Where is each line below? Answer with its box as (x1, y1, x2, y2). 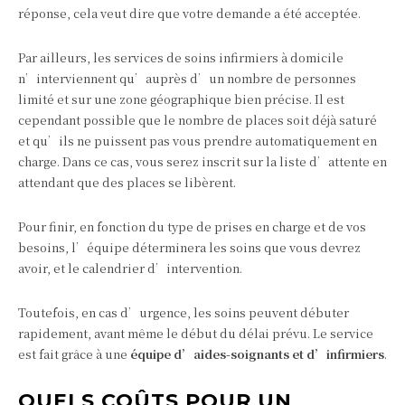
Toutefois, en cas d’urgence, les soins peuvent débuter (18, 304, 349, 322)
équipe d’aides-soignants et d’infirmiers (130, 345, 384, 363)
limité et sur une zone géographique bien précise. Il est (18, 90, 344, 108)
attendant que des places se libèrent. (18, 174, 236, 192)
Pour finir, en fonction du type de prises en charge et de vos (18, 218, 366, 236)
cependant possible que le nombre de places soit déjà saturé (18, 111, 377, 129)
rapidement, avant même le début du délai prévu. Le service (18, 325, 373, 343)
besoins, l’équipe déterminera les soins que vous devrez (18, 239, 361, 257)
